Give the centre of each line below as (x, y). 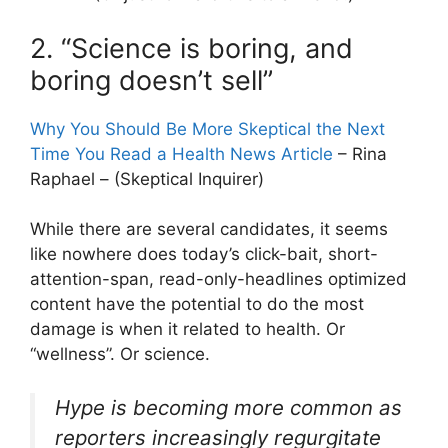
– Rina (360, 153)
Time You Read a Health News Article (181, 153)
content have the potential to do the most (197, 304)
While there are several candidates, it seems (209, 229)
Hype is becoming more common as (228, 407)
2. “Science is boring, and (191, 48)
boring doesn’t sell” (151, 80)
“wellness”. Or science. (120, 354)
